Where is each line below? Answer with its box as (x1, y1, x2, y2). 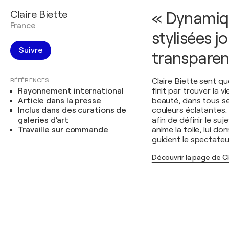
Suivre (19, 45, 43, 55)
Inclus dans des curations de (18, 106, 127, 115)
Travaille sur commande (18, 125, 108, 134)
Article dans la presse (18, 96, 101, 105)
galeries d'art (18, 116, 68, 125)
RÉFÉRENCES (10, 77, 49, 84)
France (10, 21, 36, 30)
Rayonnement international (18, 86, 124, 96)
